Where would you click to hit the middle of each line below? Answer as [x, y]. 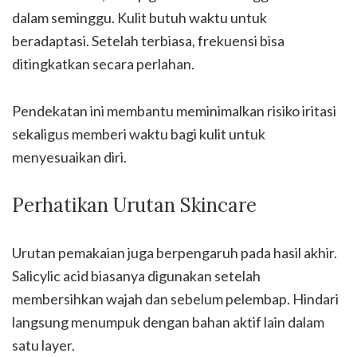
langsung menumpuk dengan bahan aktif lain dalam [168, 322]
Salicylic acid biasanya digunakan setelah [136, 276]
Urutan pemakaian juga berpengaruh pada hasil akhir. [175, 253]
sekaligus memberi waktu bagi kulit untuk [139, 134]
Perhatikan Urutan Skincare [134, 205]
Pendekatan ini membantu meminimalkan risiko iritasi [174, 111]
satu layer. [43, 345]
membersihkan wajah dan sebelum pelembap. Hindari [175, 299]
